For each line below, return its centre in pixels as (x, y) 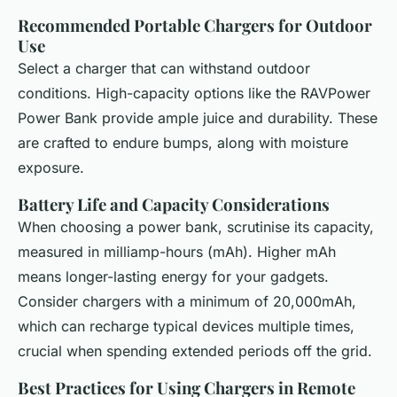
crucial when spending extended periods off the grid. (195, 350)
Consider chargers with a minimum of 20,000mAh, (187, 301)
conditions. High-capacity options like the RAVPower (194, 93)
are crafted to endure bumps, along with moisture (183, 142)
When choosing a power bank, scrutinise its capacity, (196, 226)
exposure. (51, 167)
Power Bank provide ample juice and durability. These (198, 117)
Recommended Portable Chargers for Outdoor (195, 25)
